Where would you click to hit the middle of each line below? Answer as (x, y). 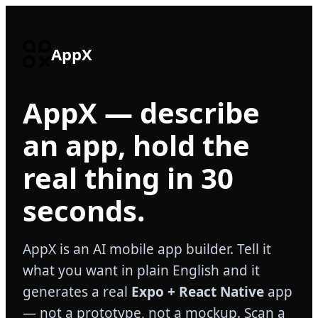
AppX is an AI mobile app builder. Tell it (147, 249)
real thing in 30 (128, 178)
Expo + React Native (198, 292)
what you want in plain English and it (141, 270)
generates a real (77, 292)
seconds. (84, 210)
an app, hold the (136, 145)
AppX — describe (141, 113)
